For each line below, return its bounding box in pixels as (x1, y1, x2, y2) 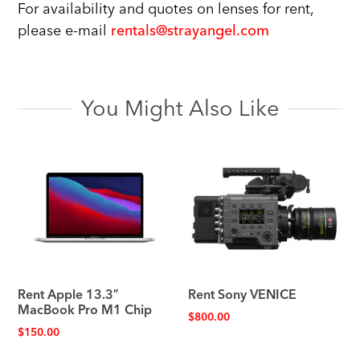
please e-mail (18, 18, 112, 44)
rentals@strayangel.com (111, 18, 270, 44)
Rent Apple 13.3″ (18, 283, 119, 306)
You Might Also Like (81, 89, 279, 128)
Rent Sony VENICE (188, 283, 297, 306)
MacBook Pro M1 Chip (18, 298, 153, 321)
